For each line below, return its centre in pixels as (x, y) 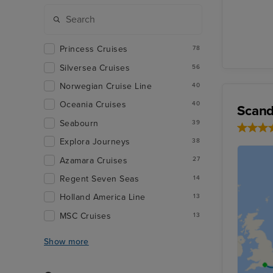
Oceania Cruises (93, 105)
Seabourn (79, 123)
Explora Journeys (95, 142)
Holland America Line (103, 197)
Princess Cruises (94, 49)
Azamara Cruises (94, 160)
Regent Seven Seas (100, 179)
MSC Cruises (86, 216)
